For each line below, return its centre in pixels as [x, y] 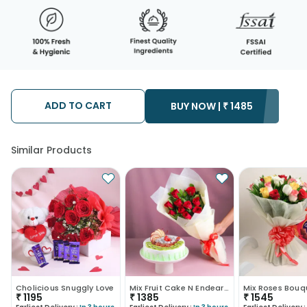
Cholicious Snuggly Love [65, 287]
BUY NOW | [196, 106]
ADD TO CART [78, 105]
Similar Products [51, 150]
